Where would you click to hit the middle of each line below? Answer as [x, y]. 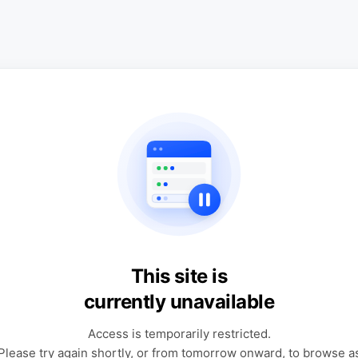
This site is [179, 276]
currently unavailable [179, 302]
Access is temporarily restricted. [179, 334]
